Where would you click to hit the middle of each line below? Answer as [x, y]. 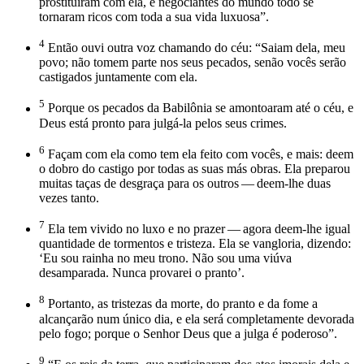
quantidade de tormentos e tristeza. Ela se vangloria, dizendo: [195, 244]
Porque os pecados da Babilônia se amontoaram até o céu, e [199, 108]
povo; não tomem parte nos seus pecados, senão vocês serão [193, 63]
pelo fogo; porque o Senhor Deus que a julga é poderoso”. [188, 333]
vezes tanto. [69, 197]
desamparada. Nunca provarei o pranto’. [142, 273]
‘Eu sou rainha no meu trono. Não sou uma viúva [165, 258]
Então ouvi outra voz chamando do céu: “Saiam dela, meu [195, 48]
